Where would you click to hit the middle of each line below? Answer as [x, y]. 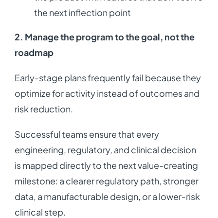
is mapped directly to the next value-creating [106, 165]
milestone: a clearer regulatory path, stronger [106, 181]
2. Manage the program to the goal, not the [104, 37]
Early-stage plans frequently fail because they [108, 78]
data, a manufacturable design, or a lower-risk [107, 197]
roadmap [34, 53]
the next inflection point [82, 13]
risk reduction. [44, 109]
